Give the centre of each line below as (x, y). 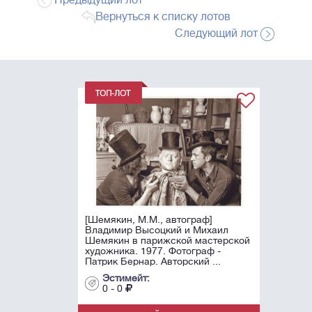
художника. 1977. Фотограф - (140, 251)
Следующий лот (218, 34)
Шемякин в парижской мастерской (155, 241)
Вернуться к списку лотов (163, 17)
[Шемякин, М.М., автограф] (136, 220)
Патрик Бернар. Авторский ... (140, 262)
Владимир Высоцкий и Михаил (144, 230)
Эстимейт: (113, 278)
